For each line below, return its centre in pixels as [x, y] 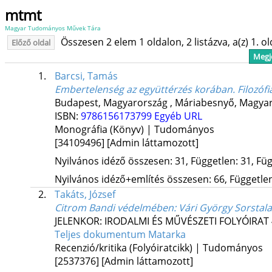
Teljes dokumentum [101, 235]
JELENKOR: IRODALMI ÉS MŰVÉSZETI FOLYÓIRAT [161, 221]
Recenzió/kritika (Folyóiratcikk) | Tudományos [158, 248]
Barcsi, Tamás [86, 76]
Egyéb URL [178, 116]
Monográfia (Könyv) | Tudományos [134, 130]
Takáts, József [85, 195]
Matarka [167, 235]
